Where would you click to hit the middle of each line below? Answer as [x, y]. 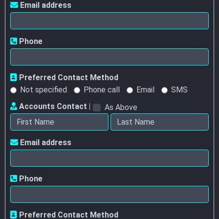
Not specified [44, 90]
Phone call [102, 90]
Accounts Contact [52, 107]
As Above [121, 107]
